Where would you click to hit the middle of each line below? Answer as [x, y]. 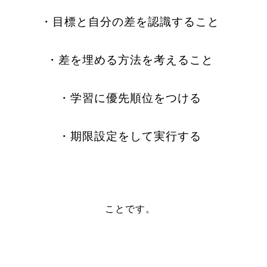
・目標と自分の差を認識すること [130, 22]
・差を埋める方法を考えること [130, 60]
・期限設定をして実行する [130, 136]
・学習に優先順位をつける [130, 98]
